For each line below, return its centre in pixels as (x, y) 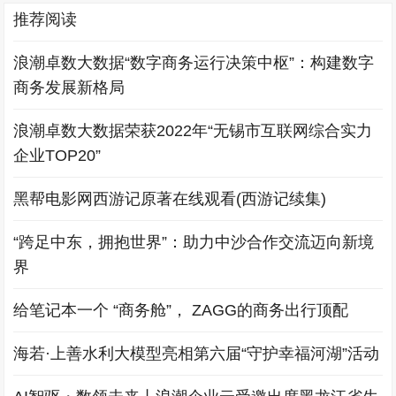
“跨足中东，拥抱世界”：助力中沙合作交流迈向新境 (194, 243)
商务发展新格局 (69, 88)
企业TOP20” (57, 156)
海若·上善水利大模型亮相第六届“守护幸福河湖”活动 (197, 354)
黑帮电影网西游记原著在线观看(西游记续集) (170, 199)
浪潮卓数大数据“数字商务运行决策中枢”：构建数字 (194, 63)
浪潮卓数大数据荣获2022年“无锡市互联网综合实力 (193, 131)
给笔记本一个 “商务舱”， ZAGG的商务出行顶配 (181, 311)
